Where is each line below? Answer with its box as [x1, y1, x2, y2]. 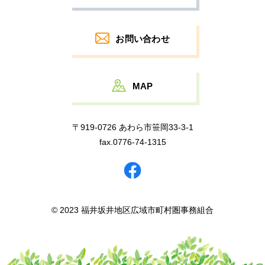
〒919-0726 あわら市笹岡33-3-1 [72, 122, 193, 132]
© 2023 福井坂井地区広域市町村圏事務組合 [51, 205, 214, 215]
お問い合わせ [115, 33, 170, 44]
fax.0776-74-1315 [99, 137, 166, 147]
